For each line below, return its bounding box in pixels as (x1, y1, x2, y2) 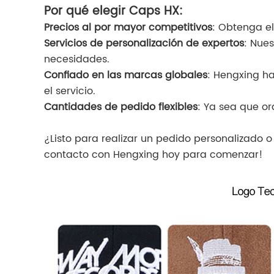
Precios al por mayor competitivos (44, 20, 212, 36)
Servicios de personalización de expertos (44, 35, 244, 52)
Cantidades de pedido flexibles (44, 99, 198, 116)
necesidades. (44, 51, 109, 68)
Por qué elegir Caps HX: (44, 2, 183, 21)
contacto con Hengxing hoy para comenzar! (44, 147, 263, 163)
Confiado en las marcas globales (44, 67, 207, 84)
